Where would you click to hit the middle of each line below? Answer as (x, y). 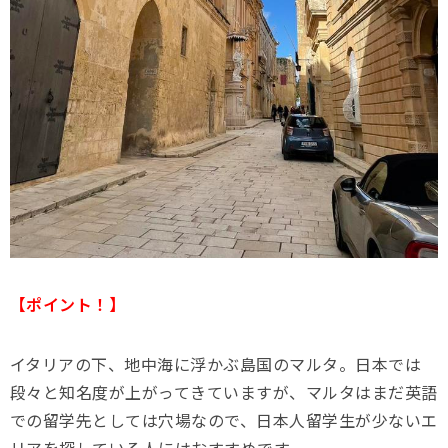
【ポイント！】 (68, 304)
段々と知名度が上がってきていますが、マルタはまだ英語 (224, 392)
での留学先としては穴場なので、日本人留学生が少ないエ (224, 420)
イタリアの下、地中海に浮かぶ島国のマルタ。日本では (215, 364)
